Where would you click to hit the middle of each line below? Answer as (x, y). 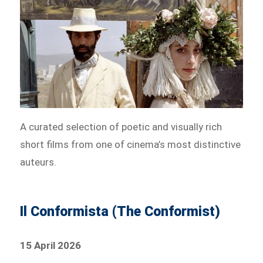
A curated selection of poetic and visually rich (121, 127)
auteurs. (38, 162)
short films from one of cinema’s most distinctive (131, 145)
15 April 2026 (51, 246)
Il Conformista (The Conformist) (120, 212)
